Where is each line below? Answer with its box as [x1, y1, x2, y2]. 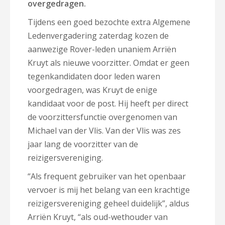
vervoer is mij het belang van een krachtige [28, 184, 190, 195]
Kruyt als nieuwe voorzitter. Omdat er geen [28, 57, 189, 68]
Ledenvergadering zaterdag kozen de [28, 30, 169, 41]
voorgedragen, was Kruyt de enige [28, 84, 157, 95]
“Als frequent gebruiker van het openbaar [28, 171, 186, 182]
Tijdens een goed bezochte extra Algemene [28, 17, 190, 28]
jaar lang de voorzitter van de [28, 139, 138, 150]
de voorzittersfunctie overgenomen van [28, 111, 177, 123]
